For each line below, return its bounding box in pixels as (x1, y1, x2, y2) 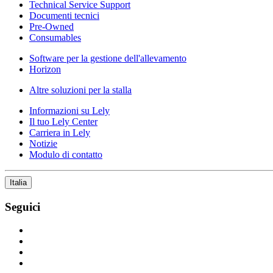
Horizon (29, 63, 61, 74)
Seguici (5, 200, 40, 213)
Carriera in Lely (29, 127, 90, 138)
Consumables (29, 32, 81, 43)
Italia (10, 177, 27, 187)
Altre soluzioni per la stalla (29, 84, 132, 95)
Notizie (29, 138, 57, 149)
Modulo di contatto (29, 149, 102, 160)
